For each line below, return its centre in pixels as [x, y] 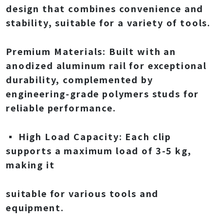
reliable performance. [61, 108]
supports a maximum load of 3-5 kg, [99, 150]
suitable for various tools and [82, 193]
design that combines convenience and [105, 8]
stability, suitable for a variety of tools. [109, 22]
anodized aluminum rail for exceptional [106, 65]
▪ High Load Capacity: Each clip [89, 136]
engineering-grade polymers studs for [103, 93]
